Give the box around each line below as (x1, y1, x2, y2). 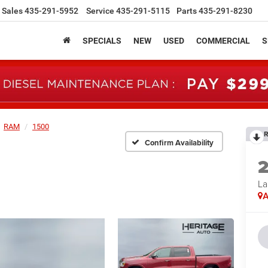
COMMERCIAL (196, 36, 250, 46)
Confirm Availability (145, 137, 214, 149)
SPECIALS (83, 36, 121, 46)
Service (86, 6, 114, 16)
